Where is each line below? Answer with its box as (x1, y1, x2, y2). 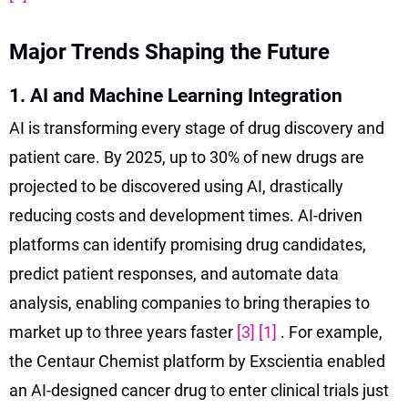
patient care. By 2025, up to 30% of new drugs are (9, 147, 364, 167)
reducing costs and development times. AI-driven (9, 205, 362, 225)
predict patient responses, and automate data (9, 263, 339, 283)
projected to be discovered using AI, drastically (9, 176, 343, 196)
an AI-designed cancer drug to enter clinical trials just (9, 380, 389, 400)
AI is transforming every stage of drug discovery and (9, 117, 384, 138)
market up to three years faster (9, 321, 237, 342)
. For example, (280, 321, 382, 342)
